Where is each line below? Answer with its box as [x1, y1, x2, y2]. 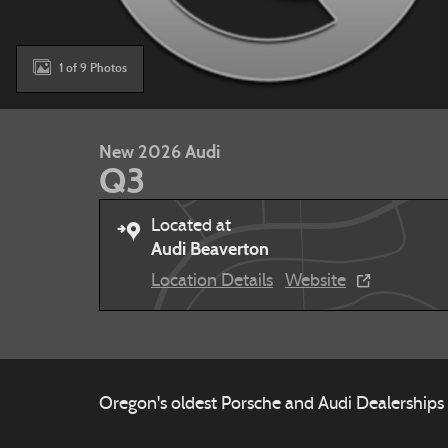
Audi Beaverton [151, 238, 269, 260]
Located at [151, 217, 231, 236]
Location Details [151, 272, 273, 291]
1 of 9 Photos [59, 60, 127, 75]
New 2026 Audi [99, 141, 220, 163]
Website [285, 272, 346, 291]
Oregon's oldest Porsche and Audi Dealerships [99, 395, 444, 414]
